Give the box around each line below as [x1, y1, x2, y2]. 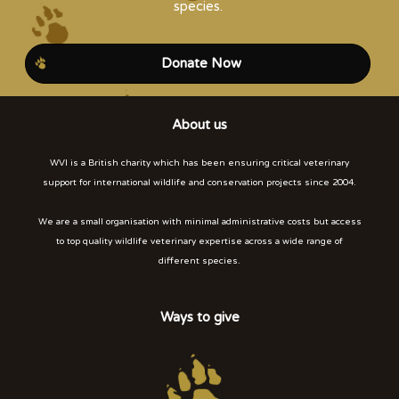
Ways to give [159, 309, 240, 326]
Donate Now [161, 55, 241, 72]
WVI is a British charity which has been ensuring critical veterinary [50, 158, 349, 169]
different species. [159, 256, 240, 267]
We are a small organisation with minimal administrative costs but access [37, 216, 362, 228]
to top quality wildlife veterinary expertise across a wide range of [56, 236, 343, 248]
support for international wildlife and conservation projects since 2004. [43, 177, 356, 189]
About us [172, 117, 227, 134]
